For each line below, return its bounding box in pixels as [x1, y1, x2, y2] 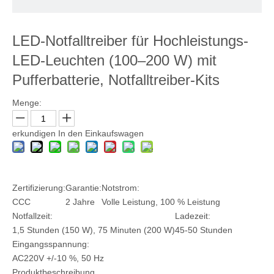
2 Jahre [65, 197, 95, 207]
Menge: [12, 98, 42, 108]
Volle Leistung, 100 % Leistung [102, 197, 220, 207]
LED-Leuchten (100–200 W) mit [12, 52, 217, 68]
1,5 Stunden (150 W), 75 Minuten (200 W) [12, 225, 175, 235]
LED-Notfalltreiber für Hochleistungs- [12, 32, 248, 49]
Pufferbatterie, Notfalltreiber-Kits [12, 72, 224, 88]
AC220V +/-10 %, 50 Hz [12, 253, 104, 263]
